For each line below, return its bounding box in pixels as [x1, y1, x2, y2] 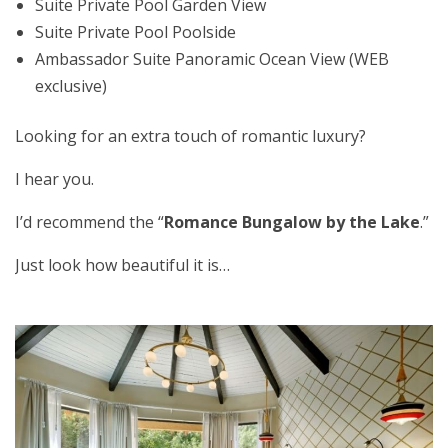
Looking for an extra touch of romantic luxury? [15, 125, 366, 148]
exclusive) [35, 75, 107, 98]
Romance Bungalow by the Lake [164, 211, 420, 234]
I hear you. [15, 168, 94, 191]
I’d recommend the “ [15, 211, 164, 234]
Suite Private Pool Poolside [35, 21, 236, 44]
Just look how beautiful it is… [15, 254, 230, 277]
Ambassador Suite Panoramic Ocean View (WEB [35, 48, 389, 71]
